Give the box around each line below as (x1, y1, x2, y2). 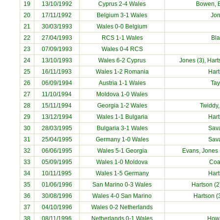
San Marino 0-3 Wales (92, 181, 152, 188)
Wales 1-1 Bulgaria (96, 113, 148, 120)
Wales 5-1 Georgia (97, 147, 147, 154)
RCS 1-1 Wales (101, 34, 143, 41)
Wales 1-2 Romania (95, 68, 149, 75)
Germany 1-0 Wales (95, 136, 149, 143)
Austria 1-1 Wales (98, 80, 146, 86)
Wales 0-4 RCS (101, 46, 143, 53)
